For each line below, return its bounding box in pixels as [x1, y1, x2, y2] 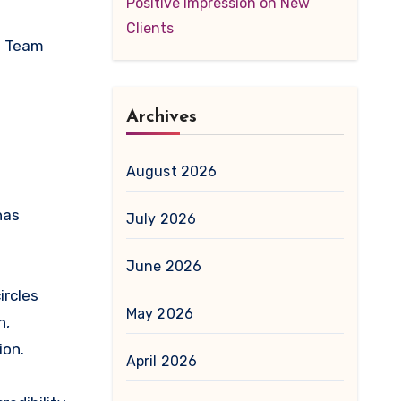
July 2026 [125, 210, 197, 227]
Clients [125, 20, 174, 37]
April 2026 [125, 353, 198, 370]
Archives [125, 108, 197, 126]
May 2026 [125, 305, 194, 322]
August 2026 [125, 163, 218, 180]
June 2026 [125, 258, 202, 275]
